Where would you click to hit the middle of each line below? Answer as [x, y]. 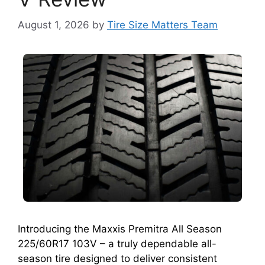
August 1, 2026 [54, 25]
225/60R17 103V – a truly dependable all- [117, 244]
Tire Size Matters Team [162, 25]
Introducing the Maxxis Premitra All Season [120, 229]
